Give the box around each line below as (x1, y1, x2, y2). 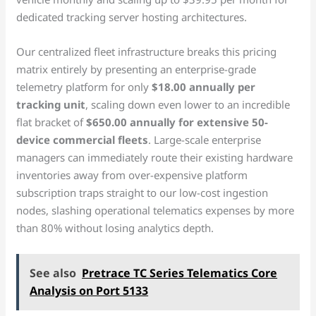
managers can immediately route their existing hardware (16, 150, 293, 164)
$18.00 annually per (152, 79, 256, 94)
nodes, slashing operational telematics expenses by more (16, 202, 295, 217)
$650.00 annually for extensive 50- (86, 114, 269, 129)
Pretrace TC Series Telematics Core (82, 265, 278, 281)
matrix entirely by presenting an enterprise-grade (16, 61, 257, 76)
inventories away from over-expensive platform (16, 167, 248, 182)
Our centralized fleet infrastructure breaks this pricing (16, 44, 277, 59)
